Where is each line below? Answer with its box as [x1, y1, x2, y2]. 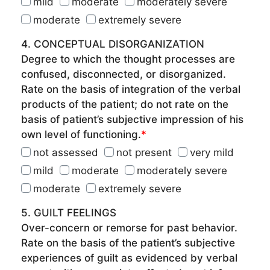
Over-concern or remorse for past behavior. [21, 222, 237, 234]
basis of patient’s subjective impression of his [21, 113, 243, 125]
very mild [190, 146, 234, 159]
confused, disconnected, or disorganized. [21, 68, 226, 80]
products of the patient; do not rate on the [21, 98, 228, 110]
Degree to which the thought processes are [21, 53, 235, 65]
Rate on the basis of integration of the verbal [21, 83, 240, 95]
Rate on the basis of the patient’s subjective [21, 237, 235, 249]
